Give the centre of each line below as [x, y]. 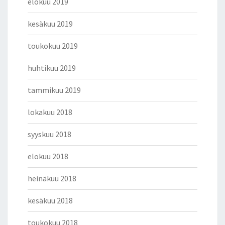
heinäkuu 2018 [52, 179]
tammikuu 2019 [54, 90]
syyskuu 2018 [49, 134]
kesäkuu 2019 [50, 24]
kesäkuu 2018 [50, 201]
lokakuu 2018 [50, 112]
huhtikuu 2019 [52, 68]
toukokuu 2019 [53, 46]
